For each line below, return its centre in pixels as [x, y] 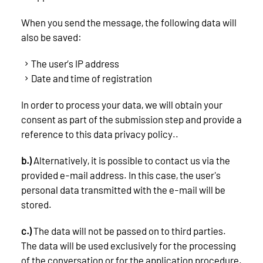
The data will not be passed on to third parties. [129, 231]
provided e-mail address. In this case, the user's [121, 175]
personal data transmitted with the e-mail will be [123, 190]
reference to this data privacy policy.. [100, 134]
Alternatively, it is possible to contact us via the [131, 161]
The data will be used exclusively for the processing [129, 246]
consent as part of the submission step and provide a [131, 119]
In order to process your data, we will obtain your [122, 105]
